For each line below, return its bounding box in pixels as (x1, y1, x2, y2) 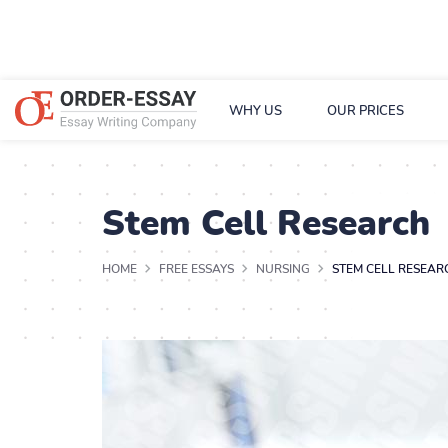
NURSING (256, 261, 310, 277)
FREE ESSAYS (159, 261, 234, 277)
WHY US (229, 102, 283, 120)
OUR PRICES (326, 102, 404, 120)
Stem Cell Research (102, 200, 430, 247)
